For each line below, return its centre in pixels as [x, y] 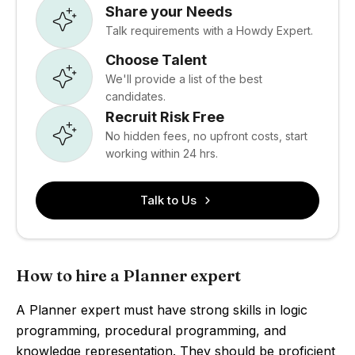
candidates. [136, 96]
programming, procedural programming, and [151, 330]
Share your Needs [169, 11]
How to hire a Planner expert [128, 275]
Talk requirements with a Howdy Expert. [209, 30]
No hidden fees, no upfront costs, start [206, 136]
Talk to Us [168, 200]
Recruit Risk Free [165, 116]
